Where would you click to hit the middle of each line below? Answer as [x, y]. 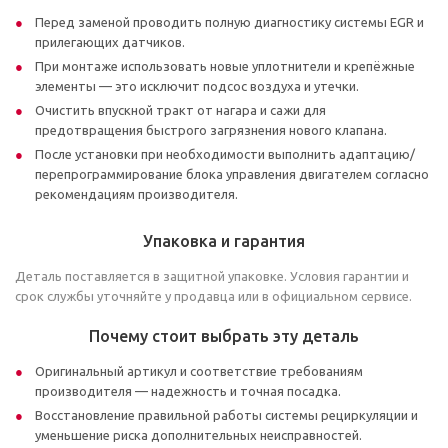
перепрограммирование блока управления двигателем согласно [232, 174]
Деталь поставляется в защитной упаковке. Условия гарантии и [212, 276]
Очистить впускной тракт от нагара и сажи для [180, 110]
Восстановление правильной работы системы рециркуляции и [226, 415]
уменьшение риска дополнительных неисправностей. [198, 435]
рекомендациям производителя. [136, 194]
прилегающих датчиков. [110, 42]
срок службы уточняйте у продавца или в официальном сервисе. [213, 296]
